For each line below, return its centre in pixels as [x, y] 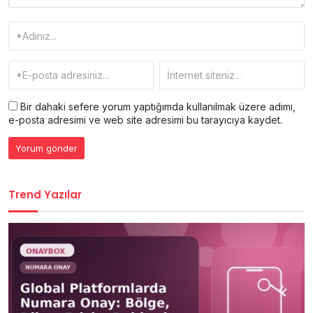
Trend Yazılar [45, 194]
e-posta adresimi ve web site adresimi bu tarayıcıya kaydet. [145, 119]
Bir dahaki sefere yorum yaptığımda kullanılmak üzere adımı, [156, 106]
